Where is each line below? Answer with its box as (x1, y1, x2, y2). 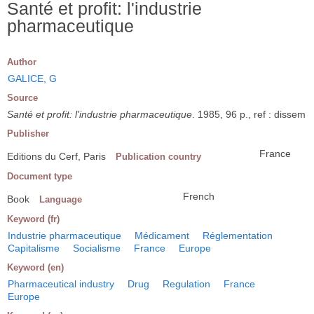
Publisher (7, 128, 49, 139)
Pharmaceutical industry (8, 278, 114, 289)
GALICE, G (8, 72, 57, 84)
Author (7, 56, 36, 67)
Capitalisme (8, 242, 60, 254)
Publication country (116, 151, 201, 162)
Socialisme (73, 242, 121, 254)
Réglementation (203, 229, 273, 241)
